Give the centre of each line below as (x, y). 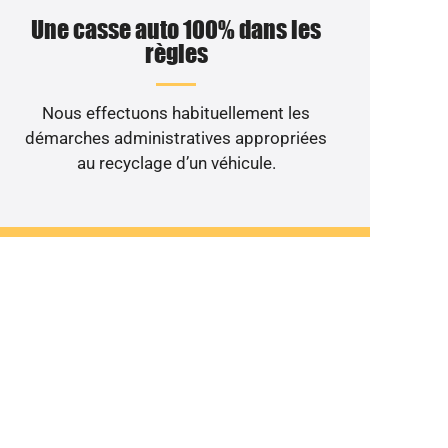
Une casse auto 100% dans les (176, 30)
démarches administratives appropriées (176, 138)
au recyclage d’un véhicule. (176, 163)
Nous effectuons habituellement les (176, 113)
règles (176, 54)
